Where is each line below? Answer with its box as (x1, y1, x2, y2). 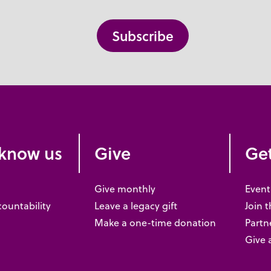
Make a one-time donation (94, 216, 216, 230)
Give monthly (94, 182, 155, 196)
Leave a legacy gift (94, 199, 177, 213)
